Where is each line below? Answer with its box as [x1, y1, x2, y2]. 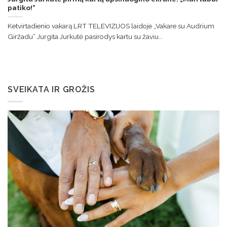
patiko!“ [8, 4, 35, 12]
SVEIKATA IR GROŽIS [8, 84, 95, 94]
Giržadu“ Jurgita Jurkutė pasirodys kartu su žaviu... [8, 32, 163, 41]
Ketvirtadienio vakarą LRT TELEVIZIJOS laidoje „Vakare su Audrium [8, 22, 214, 30]
